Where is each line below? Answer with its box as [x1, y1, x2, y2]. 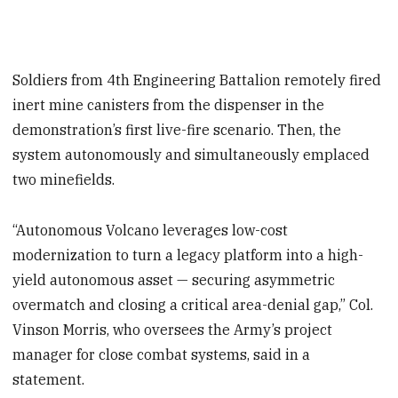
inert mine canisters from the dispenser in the [12, 95, 325, 114]
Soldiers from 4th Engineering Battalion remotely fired [12, 70, 382, 89]
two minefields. [12, 170, 115, 188]
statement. [12, 370, 85, 388]
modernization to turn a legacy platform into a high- [12, 245, 364, 264]
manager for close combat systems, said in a [12, 345, 311, 363]
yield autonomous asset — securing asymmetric [12, 270, 336, 289]
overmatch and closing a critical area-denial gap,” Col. [12, 295, 374, 314]
